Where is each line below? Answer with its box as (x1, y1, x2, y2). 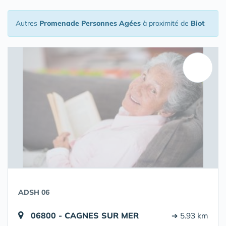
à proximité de (141, 19, 191, 28)
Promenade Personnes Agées (39, 19, 141, 28)
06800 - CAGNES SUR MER (31, 210, 139, 220)
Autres (16, 19, 39, 28)
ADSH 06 (18, 188, 49, 197)
